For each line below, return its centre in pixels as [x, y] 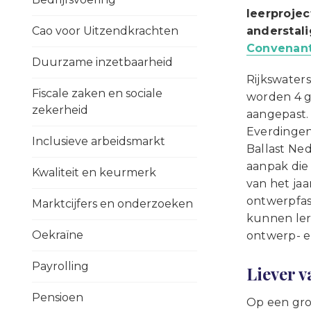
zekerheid [60, 110]
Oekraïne [58, 235]
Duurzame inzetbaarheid [102, 62]
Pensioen [58, 297]
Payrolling [60, 266]
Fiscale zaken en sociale [97, 93]
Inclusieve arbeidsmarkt [99, 141]
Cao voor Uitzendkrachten [105, 31]
